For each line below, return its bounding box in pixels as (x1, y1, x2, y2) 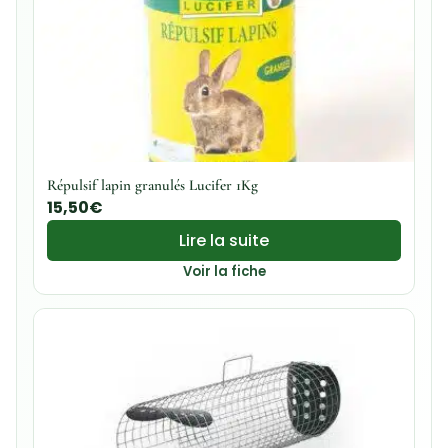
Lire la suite (179, 228, 269, 252)
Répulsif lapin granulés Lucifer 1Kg (46, 175, 258, 194)
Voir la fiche (182, 261, 266, 281)
